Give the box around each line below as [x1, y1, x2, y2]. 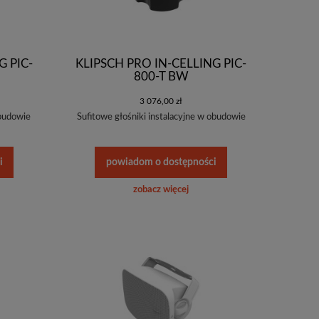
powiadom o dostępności [105, 157, 216, 168]
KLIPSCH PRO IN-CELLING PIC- [75, 57, 246, 70]
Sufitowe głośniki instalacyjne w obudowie [76, 112, 246, 122]
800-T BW [133, 70, 189, 83]
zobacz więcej [133, 185, 189, 195]
